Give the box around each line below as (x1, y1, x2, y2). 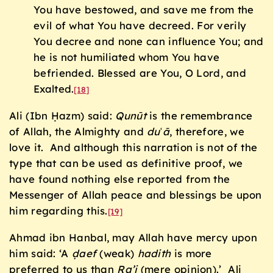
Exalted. (34, 82, 74, 96)
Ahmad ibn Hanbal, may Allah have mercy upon (9, 230, 257, 244)
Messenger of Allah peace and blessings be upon (9, 188, 262, 202)
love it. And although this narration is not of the (9, 141, 258, 154)
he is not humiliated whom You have (34, 51, 220, 64)
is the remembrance (146, 109, 253, 122)
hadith (137, 246, 171, 260)
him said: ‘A (9, 246, 72, 260)
